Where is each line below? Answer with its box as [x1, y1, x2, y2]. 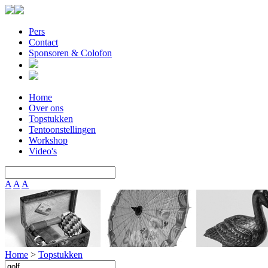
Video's [29, 146, 57, 156]
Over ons [29, 103, 63, 113]
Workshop [29, 135, 68, 145]
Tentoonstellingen [29, 124, 96, 135]
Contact [29, 37, 58, 47]
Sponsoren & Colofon [29, 48, 112, 58]
